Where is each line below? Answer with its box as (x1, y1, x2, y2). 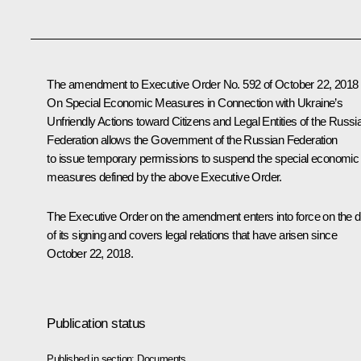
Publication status (47, 315, 146, 331)
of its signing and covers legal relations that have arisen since (47, 227, 337, 242)
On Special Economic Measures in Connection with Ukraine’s (47, 95, 343, 110)
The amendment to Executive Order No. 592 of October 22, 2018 (47, 77, 359, 91)
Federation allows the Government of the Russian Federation (47, 132, 338, 147)
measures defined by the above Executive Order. (47, 169, 282, 184)
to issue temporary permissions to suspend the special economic (47, 151, 359, 165)
